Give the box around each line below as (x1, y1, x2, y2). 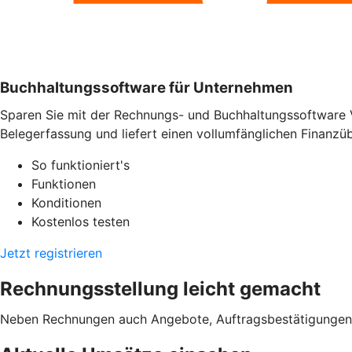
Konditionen (31, 195, 101, 211)
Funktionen (31, 176, 96, 192)
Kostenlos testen (31, 214, 130, 230)
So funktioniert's (31, 157, 130, 174)
